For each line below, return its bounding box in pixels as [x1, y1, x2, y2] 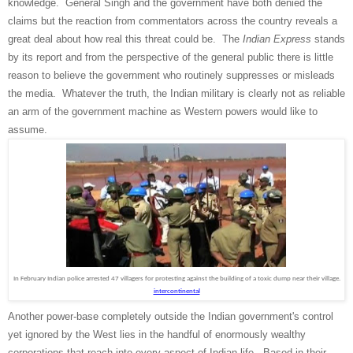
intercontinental [153, 288, 200, 295]
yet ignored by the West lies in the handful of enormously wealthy [8, 329, 306, 341]
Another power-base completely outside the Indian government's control [8, 310, 333, 323]
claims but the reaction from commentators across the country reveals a [8, 15, 337, 28]
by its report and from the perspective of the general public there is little [8, 51, 333, 64]
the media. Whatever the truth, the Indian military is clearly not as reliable [8, 87, 345, 100]
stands [311, 33, 345, 46]
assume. [8, 124, 47, 136]
